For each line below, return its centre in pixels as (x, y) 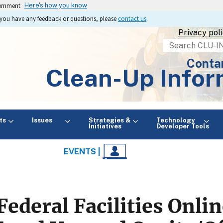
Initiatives (105, 126)
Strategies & (109, 120)
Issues (47, 120)
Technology (175, 120)
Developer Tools (182, 126)
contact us (132, 18)
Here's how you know (56, 5)
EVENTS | (83, 152)
